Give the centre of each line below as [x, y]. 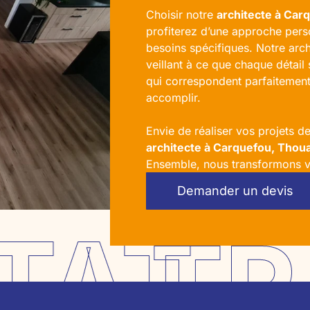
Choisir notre [182, 15]
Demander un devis [236, 191]
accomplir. [174, 98]
